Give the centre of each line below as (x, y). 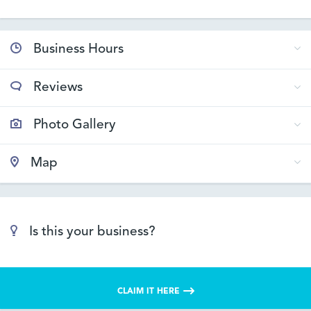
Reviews (58, 88)
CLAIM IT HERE (148, 292)
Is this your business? (92, 233)
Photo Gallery (75, 126)
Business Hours (78, 50)
